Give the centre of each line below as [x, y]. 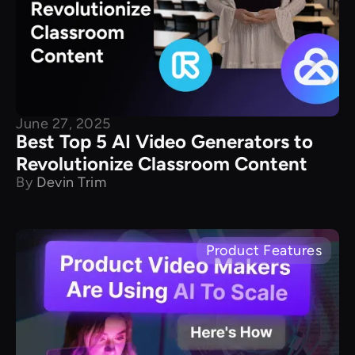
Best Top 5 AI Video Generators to [164, 141]
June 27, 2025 [63, 123]
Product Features [264, 250]
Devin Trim [71, 182]
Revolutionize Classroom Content [162, 163]
